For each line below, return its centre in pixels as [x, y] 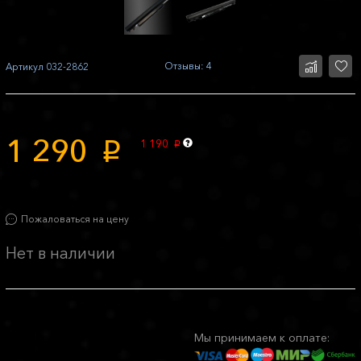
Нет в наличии [60, 253]
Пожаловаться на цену [75, 219]
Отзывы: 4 [188, 66]
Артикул [25, 66]
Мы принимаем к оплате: [262, 338]
